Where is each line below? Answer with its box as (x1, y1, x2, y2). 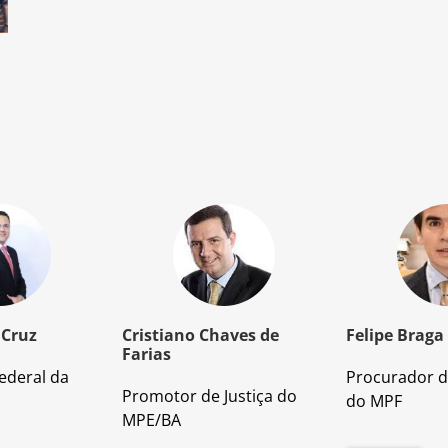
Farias (122, 343, 171, 366)
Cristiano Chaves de (122, 324, 279, 347)
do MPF (346, 390, 402, 413)
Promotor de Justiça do (122, 385, 297, 408)
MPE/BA (122, 409, 181, 432)
